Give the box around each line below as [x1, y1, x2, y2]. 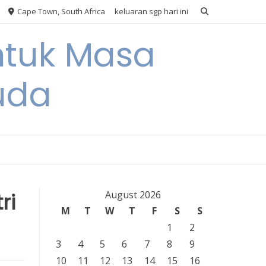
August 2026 [104, 188, 161, 201]
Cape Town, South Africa [15, 6, 105, 17]
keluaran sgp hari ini [115, 6, 188, 17]
